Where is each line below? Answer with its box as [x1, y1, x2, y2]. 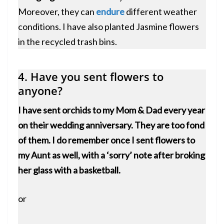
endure [96, 6, 124, 17]
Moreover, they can [18, 6, 96, 17]
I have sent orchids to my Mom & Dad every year [18, 104, 205, 116]
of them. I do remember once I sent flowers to [18, 134, 195, 146]
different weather [126, 6, 197, 17]
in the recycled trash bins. [18, 36, 117, 47]
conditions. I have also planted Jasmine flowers [18, 21, 199, 32]
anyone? [18, 83, 62, 98]
